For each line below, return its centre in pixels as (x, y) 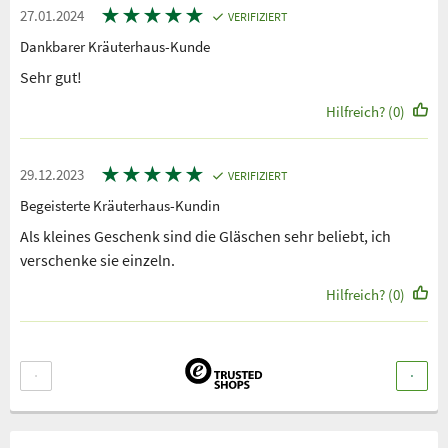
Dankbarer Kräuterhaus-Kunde (115, 46)
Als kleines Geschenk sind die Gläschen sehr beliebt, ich (205, 235)
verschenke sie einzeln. (97, 259)
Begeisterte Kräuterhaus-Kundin (120, 205)
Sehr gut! (51, 76)
